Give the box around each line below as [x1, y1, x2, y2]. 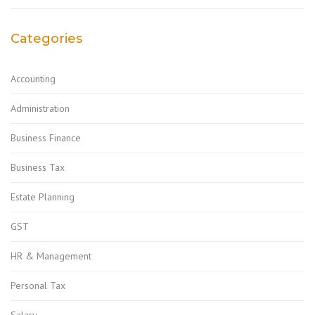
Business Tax [11, 160, 65, 174]
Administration [11, 101, 70, 115]
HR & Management [11, 249, 91, 262]
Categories [11, 30, 82, 46]
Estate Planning [11, 190, 75, 203]
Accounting [11, 72, 56, 85]
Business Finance [11, 131, 81, 144]
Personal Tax [11, 278, 65, 292]
